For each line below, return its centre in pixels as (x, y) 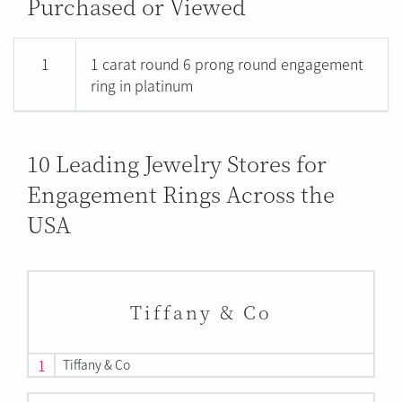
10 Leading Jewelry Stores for (177, 162)
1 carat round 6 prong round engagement (227, 63)
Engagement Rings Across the (181, 193)
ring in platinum (142, 85)
